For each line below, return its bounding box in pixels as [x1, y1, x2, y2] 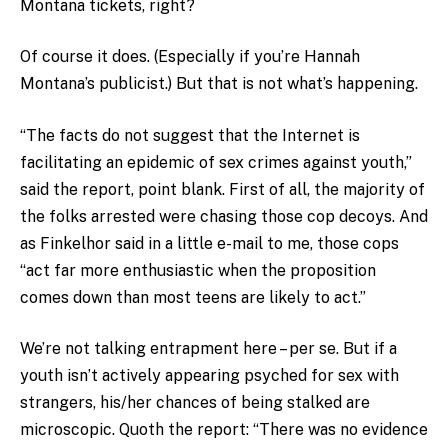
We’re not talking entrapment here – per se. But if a [20, 339, 397, 359]
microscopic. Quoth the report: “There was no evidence [20, 420, 428, 440]
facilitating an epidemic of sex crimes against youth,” [20, 152, 412, 172]
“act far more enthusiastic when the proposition [20, 260, 376, 280]
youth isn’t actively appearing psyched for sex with [20, 366, 399, 386]
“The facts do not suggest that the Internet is [20, 125, 360, 145]
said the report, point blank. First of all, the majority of [20, 179, 425, 199]
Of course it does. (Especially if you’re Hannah [20, 47, 360, 67]
